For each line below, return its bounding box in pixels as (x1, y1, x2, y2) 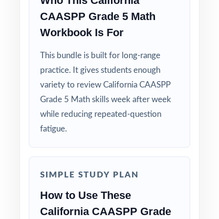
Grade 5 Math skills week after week (40, 95, 171, 104)
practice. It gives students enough (40, 66, 160, 74)
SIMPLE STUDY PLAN (40, 171, 139, 179)
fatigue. (40, 125, 67, 133)
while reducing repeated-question (40, 110, 161, 118)
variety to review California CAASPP (40, 81, 171, 89)
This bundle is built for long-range (40, 51, 160, 60)
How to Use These (40, 189, 131, 201)
